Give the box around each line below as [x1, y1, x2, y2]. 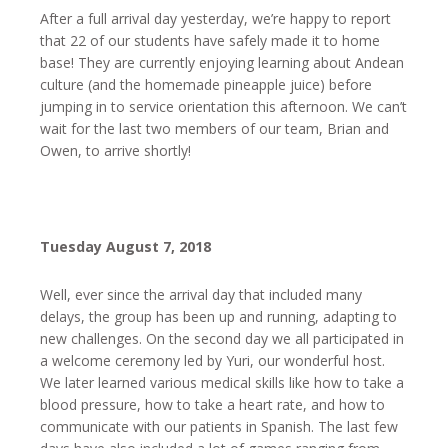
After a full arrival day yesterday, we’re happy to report [40, 9, 391, 28]
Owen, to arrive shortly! [40, 141, 191, 160]
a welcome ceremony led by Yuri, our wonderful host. [40, 351, 385, 370]
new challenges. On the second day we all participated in [40, 329, 404, 348]
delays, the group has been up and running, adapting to [40, 307, 397, 326]
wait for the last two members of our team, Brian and [40, 119, 389, 138]
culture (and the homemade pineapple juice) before [40, 75, 372, 94]
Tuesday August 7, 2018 [40, 237, 211, 256]
